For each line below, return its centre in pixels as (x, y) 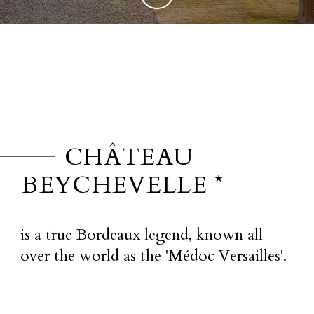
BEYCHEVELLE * (123, 186)
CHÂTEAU (129, 158)
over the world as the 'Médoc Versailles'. (154, 255)
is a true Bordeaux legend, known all (142, 234)
